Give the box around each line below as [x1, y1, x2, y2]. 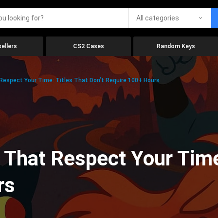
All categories [136, 14, 179, 22]
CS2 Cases [73, 43, 104, 50]
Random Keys [157, 43, 195, 50]
